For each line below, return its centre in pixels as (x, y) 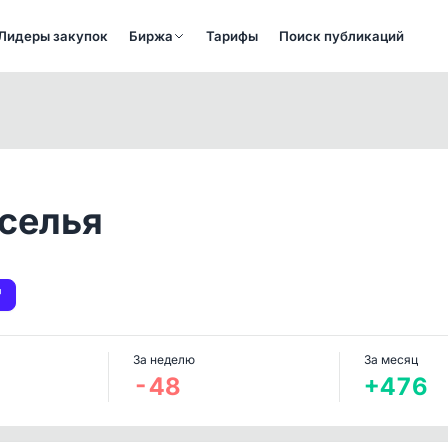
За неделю (164, 359)
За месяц (390, 359)
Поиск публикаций (342, 35)
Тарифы (232, 35)
